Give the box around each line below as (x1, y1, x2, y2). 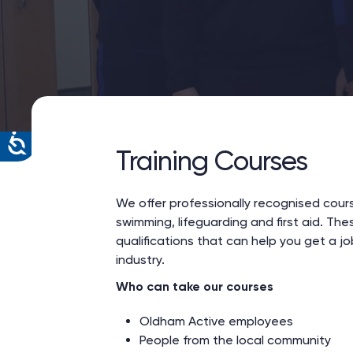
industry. (116, 252, 165, 267)
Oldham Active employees (139, 314, 293, 329)
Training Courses (116, 144, 307, 177)
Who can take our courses (116, 279, 273, 294)
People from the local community (139, 333, 331, 347)
